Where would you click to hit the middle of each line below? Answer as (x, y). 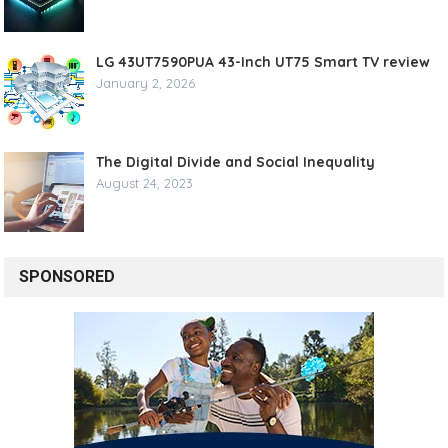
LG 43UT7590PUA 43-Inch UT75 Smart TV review (263, 61)
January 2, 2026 (146, 82)
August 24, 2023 (145, 182)
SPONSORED (67, 276)
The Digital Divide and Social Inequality (236, 161)
